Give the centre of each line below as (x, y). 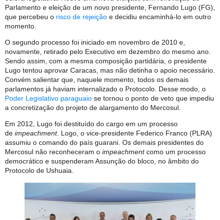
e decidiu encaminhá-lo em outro (159, 16)
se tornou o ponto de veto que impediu (153, 98)
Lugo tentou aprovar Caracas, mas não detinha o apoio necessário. (110, 70)
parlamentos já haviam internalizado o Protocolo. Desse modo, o (105, 89)
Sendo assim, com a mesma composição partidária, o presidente (106, 61)
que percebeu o (30, 16)
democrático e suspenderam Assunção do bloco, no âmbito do (102, 161)
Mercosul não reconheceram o (54, 152)
